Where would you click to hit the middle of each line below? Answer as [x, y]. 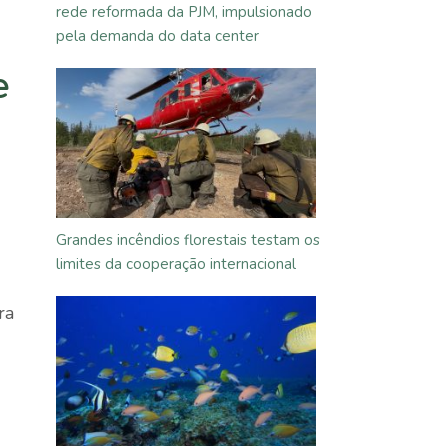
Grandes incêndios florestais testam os [188, 240]
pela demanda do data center [157, 36]
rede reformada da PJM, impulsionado [184, 12]
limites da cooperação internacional [176, 264]
